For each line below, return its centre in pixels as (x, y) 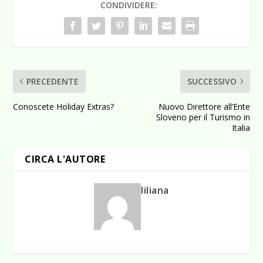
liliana (155, 190)
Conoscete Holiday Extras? (64, 107)
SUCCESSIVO (212, 82)
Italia (241, 128)
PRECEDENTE (53, 82)
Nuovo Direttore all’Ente (204, 107)
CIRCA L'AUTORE (65, 159)
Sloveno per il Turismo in (203, 117)
